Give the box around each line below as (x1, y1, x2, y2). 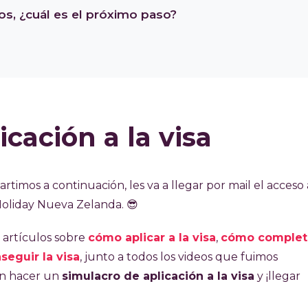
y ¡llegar (254, 269, 300, 283)
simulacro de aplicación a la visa (62, 269, 254, 283)
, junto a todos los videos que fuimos (80, 250, 278, 264)
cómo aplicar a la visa (88, 231, 216, 245)
